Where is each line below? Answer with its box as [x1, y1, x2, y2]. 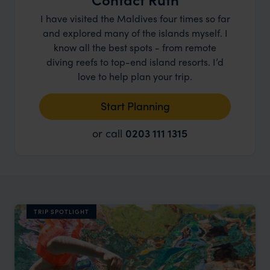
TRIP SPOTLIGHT [34, 207, 89, 216]
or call [92, 125, 125, 140]
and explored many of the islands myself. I [42, 26, 228, 40]
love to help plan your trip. [78, 69, 192, 83]
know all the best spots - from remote [54, 40, 216, 54]
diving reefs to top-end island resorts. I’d [46, 55, 224, 69]
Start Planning [100, 98, 170, 113]
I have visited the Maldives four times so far [40, 11, 230, 25]
